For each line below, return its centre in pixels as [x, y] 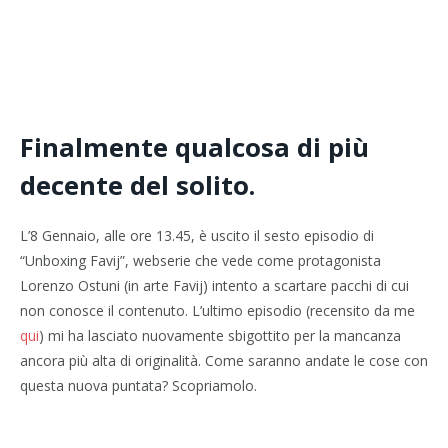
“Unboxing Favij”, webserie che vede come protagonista [200, 261]
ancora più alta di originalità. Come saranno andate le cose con [224, 361]
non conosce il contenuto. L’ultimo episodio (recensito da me [217, 311]
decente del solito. [137, 184]
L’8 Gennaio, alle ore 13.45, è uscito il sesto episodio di [197, 236]
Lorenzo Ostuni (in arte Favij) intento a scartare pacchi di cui [214, 286]
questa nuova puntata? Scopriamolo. [138, 386]
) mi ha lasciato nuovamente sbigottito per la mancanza [220, 336]
